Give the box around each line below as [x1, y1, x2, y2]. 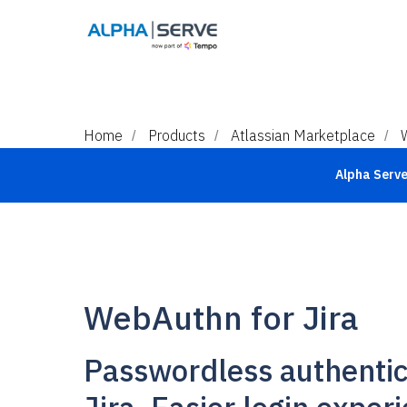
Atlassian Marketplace [231, 126, 375, 144]
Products [148, 126, 205, 144]
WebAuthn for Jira [84, 296, 359, 339]
